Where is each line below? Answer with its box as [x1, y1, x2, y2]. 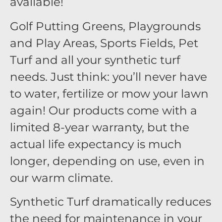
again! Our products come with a [10, 103, 197, 117]
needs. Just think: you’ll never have [10, 69, 207, 84]
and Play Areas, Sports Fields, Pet [10, 36, 198, 50]
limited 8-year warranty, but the [10, 120, 189, 134]
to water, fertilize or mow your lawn [10, 86, 209, 101]
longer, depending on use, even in [10, 154, 205, 168]
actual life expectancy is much [10, 137, 182, 151]
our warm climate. [10, 170, 113, 185]
